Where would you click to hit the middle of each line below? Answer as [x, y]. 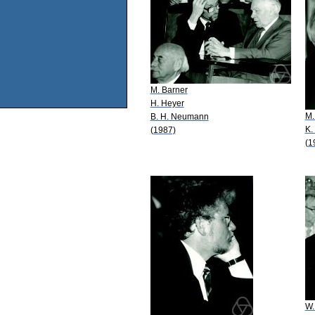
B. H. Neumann [179, 116]
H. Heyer [167, 103]
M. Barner [169, 90]
